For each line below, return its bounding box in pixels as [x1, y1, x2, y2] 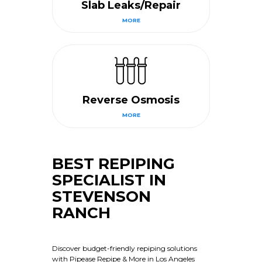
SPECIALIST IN [52, 170, 166, 189]
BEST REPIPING [52, 154, 175, 173]
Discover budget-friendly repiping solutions [52, 243, 197, 253]
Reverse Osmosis [82, 93, 180, 107]
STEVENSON [52, 187, 151, 205]
